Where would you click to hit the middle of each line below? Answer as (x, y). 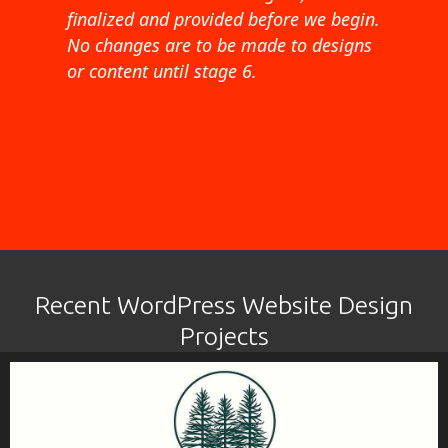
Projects (224, 335)
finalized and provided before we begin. (224, 18)
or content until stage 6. (162, 70)
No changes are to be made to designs (220, 44)
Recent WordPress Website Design (224, 304)
